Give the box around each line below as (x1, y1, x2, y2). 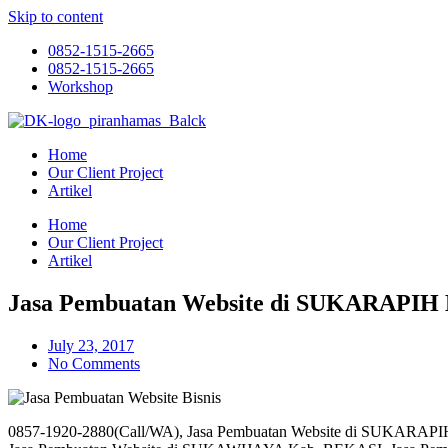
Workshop (48, 78, 113, 95)
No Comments (48, 354, 140, 372)
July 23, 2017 (48, 336, 134, 354)
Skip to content (8, 8, 103, 25)
